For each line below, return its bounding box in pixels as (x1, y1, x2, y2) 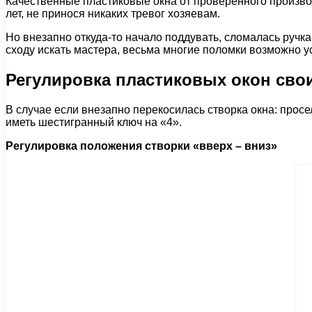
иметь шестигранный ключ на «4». (6, 116, 182, 128)
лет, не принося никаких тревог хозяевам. (6, 7, 220, 19)
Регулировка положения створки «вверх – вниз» (6, 139, 277, 152)
